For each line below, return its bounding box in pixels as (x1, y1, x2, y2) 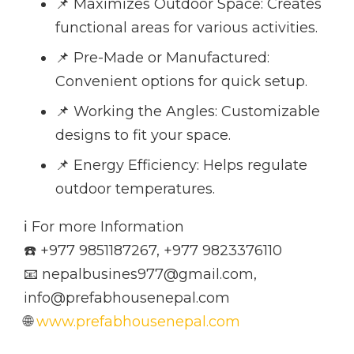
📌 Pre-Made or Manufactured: (55, 49, 269, 67)
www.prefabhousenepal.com (36, 313, 240, 331)
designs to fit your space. (55, 126, 231, 145)
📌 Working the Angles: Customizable (55, 103, 320, 121)
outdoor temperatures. (55, 180, 215, 198)
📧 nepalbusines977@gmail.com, (24, 265, 257, 284)
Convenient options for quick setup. (55, 73, 307, 91)
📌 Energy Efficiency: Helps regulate (55, 156, 307, 175)
